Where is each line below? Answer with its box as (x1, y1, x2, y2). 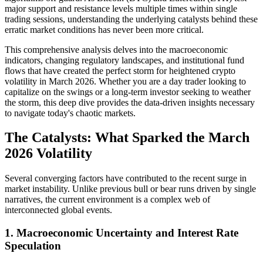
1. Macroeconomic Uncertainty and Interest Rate (5, 227, 238, 240)
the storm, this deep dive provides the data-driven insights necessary (5, 97, 255, 107)
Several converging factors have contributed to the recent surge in (5, 173, 247, 184)
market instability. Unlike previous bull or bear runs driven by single (5, 184, 256, 194)
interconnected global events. (5, 205, 112, 215)
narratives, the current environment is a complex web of (5, 194, 210, 205)
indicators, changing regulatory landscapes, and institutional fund (5, 55, 244, 65)
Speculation (5, 240, 61, 252)
